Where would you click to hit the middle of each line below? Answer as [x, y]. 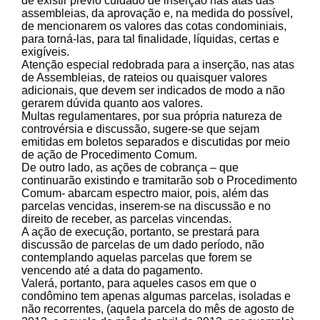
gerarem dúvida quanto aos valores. [112, 103]
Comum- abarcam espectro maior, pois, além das [145, 193]
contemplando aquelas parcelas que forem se [137, 257]
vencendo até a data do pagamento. [112, 270]
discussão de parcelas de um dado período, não [143, 244]
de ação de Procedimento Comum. [109, 154]
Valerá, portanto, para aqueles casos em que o [139, 283]
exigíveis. [45, 51]
